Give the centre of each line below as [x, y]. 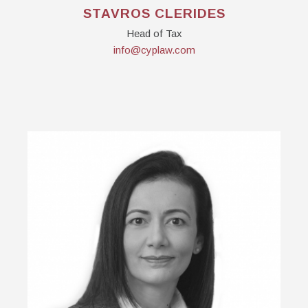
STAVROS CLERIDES [154, 13]
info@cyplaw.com [154, 50]
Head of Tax [154, 33]
